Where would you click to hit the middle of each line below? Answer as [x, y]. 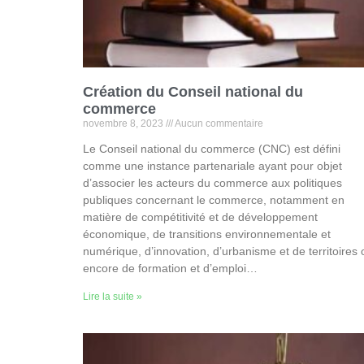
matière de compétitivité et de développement [200, 217]
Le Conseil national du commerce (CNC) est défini [212, 149]
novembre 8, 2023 [124, 123]
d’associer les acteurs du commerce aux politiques [212, 183]
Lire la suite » [113, 297]
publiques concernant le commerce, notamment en [214, 200]
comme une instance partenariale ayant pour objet [212, 166]
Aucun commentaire [218, 123]
